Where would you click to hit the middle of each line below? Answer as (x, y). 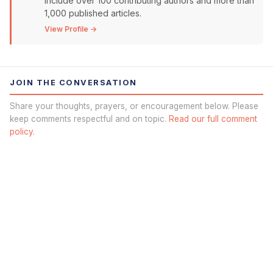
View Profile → (71, 29)
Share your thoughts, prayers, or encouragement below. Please (134, 106)
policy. (22, 132)
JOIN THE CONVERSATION (73, 83)
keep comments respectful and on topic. (89, 119)
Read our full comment (213, 119)
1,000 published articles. (93, 13)
